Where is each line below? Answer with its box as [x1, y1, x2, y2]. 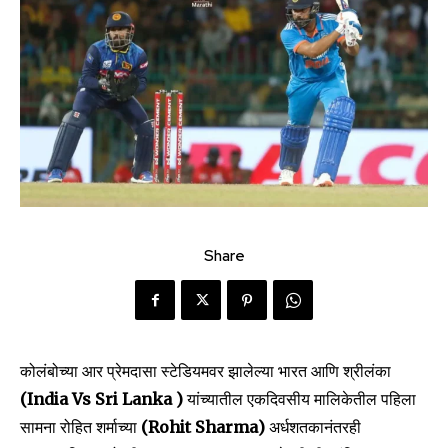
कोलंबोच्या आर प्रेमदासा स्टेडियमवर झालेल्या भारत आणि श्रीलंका [20, 361, 391, 382]
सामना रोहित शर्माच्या [20, 417, 141, 438]
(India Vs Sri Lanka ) [20, 389, 183, 410]
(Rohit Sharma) [141, 417, 269, 438]
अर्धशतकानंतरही [269, 417, 361, 438]
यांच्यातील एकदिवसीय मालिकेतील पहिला [183, 389, 416, 410]
